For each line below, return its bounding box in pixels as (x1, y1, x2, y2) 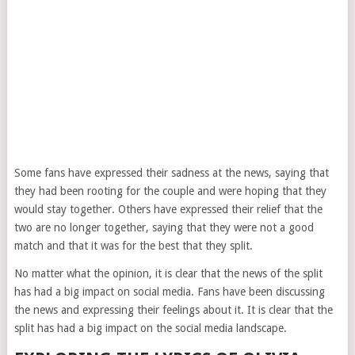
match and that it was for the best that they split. (13, 239, 253, 253)
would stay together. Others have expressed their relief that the (13, 203, 323, 216)
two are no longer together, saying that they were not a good (13, 221, 314, 235)
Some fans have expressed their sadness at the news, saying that (13, 166, 329, 180)
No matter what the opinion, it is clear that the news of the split (13, 267, 323, 281)
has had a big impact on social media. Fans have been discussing (13, 285, 325, 299)
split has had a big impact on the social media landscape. (13, 322, 287, 335)
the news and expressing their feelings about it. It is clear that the (13, 303, 333, 317)
